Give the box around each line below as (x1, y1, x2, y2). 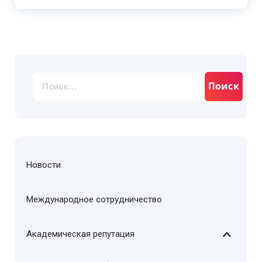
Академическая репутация (26, 229, 135, 239)
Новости (26, 160, 61, 170)
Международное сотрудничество (26, 194, 162, 205)
